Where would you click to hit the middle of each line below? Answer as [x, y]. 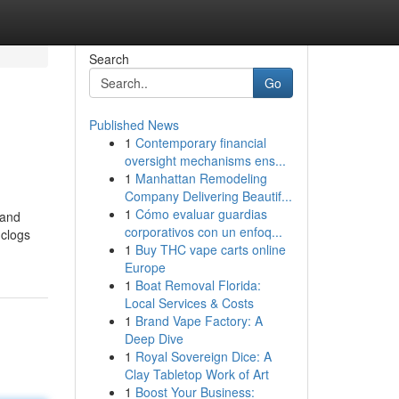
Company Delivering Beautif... [208, 196]
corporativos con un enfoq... [203, 232]
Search [109, 59]
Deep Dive [154, 338]
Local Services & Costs [189, 303]
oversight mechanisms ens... [205, 160]
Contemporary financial [200, 142]
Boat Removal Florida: [198, 285]
